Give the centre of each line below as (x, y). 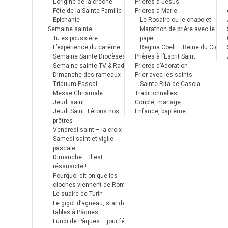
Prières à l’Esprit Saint (165, 56)
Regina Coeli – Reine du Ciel (180, 47)
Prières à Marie (156, 11)
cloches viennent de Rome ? (93, 185)
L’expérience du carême (87, 47)
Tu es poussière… (78, 38)
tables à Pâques (76, 212)
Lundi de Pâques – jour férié (92, 221)
